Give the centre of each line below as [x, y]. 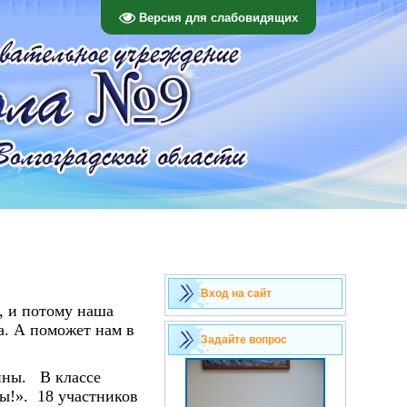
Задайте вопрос [243, 340]
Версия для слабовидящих [218, 17]
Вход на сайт [236, 293]
